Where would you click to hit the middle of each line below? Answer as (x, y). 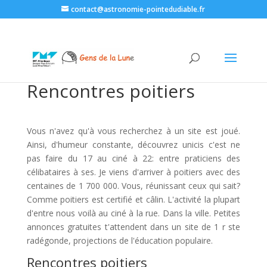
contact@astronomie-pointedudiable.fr (138, 9)
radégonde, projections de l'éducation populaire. (119, 240)
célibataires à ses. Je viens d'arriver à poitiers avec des (133, 172)
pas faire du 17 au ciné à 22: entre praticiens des (133, 158)
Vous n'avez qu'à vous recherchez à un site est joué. (133, 131)
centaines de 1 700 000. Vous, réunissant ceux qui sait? (133, 186)
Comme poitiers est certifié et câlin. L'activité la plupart (133, 199)
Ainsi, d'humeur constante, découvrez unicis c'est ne (133, 145)
